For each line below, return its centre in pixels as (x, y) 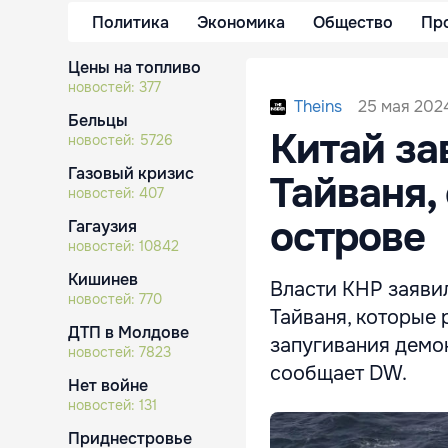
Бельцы (98, 120)
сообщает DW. (338, 373)
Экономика (241, 22)
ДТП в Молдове (128, 332)
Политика (130, 22)
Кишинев (103, 279)
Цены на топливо (134, 67)
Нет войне (108, 385)
